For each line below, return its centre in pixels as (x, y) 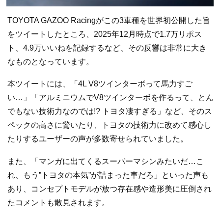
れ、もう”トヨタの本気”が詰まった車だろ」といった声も (108, 175)
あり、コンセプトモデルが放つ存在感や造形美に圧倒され (110, 189)
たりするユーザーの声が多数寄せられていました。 (98, 139)
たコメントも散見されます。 (58, 203)
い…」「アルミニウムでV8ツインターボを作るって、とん (110, 98)
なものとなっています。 (51, 61)
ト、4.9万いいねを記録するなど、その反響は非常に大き (107, 48)
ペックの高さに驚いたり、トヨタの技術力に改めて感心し (110, 125)
